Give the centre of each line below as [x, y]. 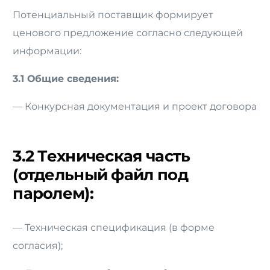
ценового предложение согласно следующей [128, 33]
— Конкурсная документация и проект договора [135, 107]
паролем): [53, 194]
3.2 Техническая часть [102, 156]
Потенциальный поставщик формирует [113, 15]
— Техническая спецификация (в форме [114, 228]
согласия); [38, 246]
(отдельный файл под [100, 175]
